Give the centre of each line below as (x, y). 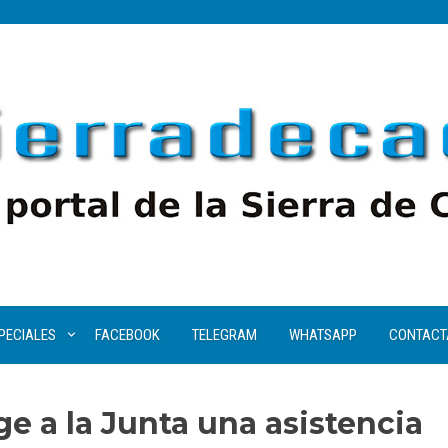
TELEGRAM (224, 335)
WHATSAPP (322, 335)
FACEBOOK (127, 335)
